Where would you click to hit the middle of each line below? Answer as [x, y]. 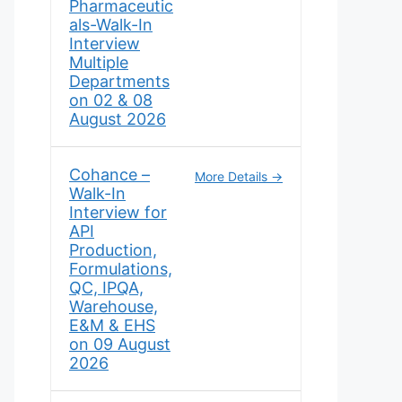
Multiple [99, 62]
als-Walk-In [111, 25]
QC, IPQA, [106, 288]
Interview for [118, 212]
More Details [233, 176]
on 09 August [120, 344]
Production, [113, 250]
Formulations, [121, 269]
